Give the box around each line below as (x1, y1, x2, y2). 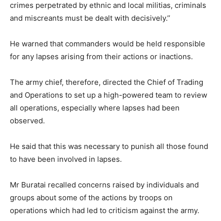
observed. (10, 115, 45, 125)
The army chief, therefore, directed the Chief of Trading (10, 77, 203, 87)
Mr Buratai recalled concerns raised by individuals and (10, 180, 199, 189)
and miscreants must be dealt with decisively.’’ (10, 13, 170, 23)
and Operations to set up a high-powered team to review (10, 90, 207, 100)
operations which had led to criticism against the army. (10, 205, 199, 215)
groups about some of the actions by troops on (10, 192, 173, 202)
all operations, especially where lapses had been (10, 103, 180, 112)
